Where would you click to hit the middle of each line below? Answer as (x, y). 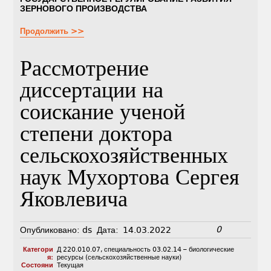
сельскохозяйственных (124, 158)
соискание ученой (103, 114)
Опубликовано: (50, 230)
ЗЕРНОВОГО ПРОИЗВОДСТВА (84, 9)
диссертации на (92, 93)
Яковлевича (74, 201)
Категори (38, 250)
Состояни (37, 266)
